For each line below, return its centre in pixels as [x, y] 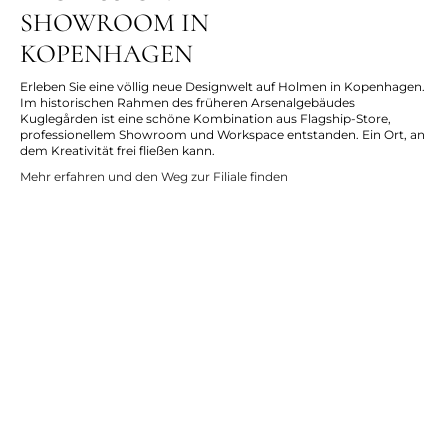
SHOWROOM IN [114, 23]
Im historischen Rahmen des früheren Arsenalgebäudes [187, 103]
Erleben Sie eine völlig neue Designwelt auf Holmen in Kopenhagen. [222, 87]
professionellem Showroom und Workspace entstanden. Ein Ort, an [222, 135]
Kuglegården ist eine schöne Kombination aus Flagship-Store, [205, 119]
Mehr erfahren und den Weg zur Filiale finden [154, 177]
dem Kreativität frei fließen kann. [117, 151]
